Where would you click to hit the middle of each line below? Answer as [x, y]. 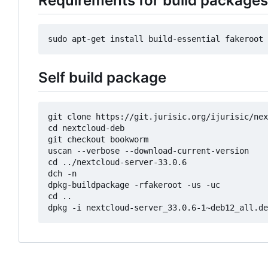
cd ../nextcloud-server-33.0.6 [117, 162]
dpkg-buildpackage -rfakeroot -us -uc [134, 185]
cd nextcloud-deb [86, 128]
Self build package [102, 78]
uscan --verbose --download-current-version [148, 150]
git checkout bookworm [98, 139]
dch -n [62, 173]
